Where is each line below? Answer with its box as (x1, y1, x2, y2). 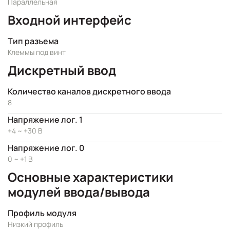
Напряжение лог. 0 (8, 142, 84, 154)
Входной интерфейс (8, 11, 131, 28)
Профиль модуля (8, 207, 76, 219)
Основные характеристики (8, 168, 174, 185)
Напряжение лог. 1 (8, 114, 83, 125)
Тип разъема (8, 35, 59, 47)
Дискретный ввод (8, 62, 116, 79)
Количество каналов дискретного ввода (8, 86, 171, 97)
